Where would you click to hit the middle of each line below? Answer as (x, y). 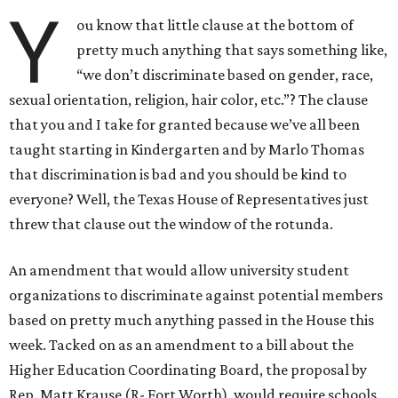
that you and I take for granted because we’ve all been (184, 125)
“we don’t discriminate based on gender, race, (225, 75)
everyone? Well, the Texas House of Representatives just (189, 199)
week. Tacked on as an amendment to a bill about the (181, 345)
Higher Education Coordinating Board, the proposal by (188, 370)
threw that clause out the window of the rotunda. (171, 224)
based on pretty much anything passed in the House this (191, 320)
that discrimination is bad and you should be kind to (178, 175)
